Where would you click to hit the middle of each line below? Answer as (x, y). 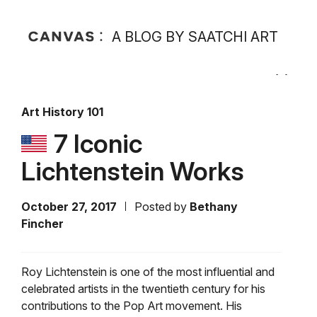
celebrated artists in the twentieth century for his (143, 289)
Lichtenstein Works (133, 171)
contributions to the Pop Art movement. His (132, 306)
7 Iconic (98, 144)
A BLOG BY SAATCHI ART (195, 37)
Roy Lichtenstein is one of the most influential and (148, 272)
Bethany (214, 207)
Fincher (42, 224)
